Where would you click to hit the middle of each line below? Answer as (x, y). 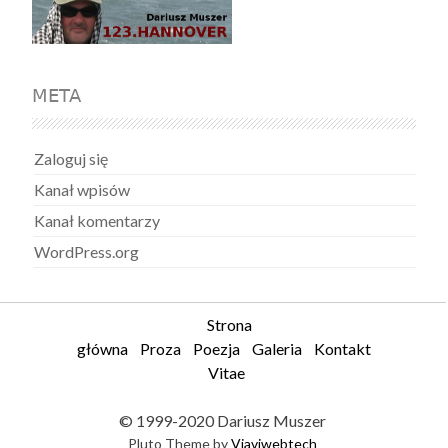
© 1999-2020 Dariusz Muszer (223, 421)
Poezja (216, 349)
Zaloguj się (71, 159)
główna (102, 349)
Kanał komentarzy (97, 221)
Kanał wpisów (82, 190)
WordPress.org (87, 252)
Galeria (276, 349)
